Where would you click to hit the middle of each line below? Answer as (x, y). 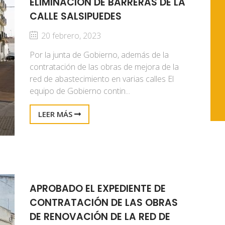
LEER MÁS (56, 114)
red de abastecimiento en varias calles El (102, 79)
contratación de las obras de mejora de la (104, 67)
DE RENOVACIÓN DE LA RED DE (100, 217)
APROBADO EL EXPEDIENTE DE (98, 189)
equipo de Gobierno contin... (80, 91)
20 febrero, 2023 (70, 36)
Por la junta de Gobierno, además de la (99, 55)
